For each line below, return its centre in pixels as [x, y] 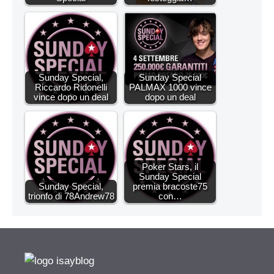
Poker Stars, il [170, 167]
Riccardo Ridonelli [71, 87]
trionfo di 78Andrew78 [71, 196]
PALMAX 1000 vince [170, 87]
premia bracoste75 [170, 186]
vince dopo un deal [71, 97]
